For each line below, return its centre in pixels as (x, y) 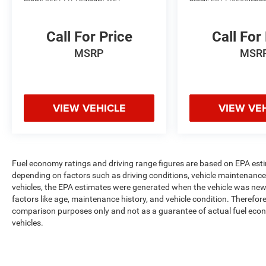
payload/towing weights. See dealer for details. (98, 252)
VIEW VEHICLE (89, 108)
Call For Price (89, 37)
